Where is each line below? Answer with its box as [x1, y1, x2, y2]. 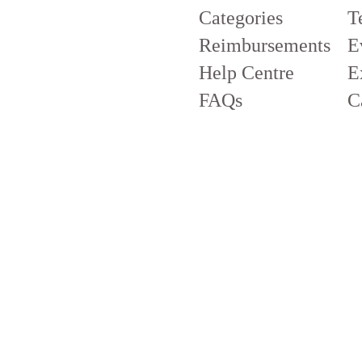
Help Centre [199, 62, 294, 84]
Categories [199, 7, 283, 29]
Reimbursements [199, 35, 330, 57]
